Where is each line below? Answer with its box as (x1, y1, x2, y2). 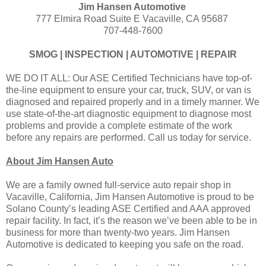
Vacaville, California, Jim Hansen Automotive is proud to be (6, 191, 254, 202)
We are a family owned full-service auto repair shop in (6, 179, 231, 190)
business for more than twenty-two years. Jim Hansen (6, 227, 230, 237)
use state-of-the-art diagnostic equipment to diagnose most (6, 108, 251, 119)
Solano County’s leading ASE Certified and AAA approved (6, 203, 251, 214)
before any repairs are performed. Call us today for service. (6, 132, 251, 142)
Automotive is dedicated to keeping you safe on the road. (6, 239, 243, 249)
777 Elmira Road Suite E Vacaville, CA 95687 (36, 13, 230, 24)
